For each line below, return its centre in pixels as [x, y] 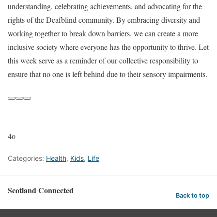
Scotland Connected [41, 190]
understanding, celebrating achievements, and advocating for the [105, 6]
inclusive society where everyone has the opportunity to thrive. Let [108, 47]
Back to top [193, 195]
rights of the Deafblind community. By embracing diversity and [104, 20]
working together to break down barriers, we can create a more [103, 33]
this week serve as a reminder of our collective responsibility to [103, 61]
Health [56, 158]
